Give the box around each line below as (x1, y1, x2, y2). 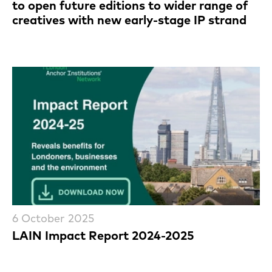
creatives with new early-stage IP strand (12, 12, 246, 27)
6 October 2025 (12, 211, 94, 225)
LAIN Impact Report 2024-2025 (12, 227, 194, 243)
